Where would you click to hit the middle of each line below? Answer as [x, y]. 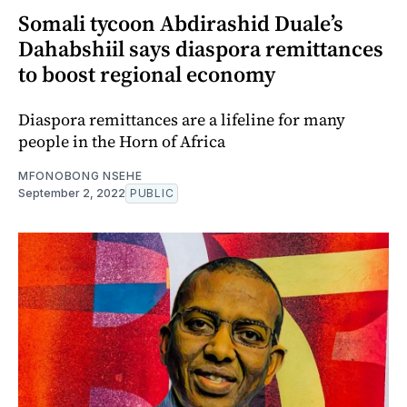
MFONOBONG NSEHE [80, 175]
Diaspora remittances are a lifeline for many [182, 119]
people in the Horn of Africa [122, 141]
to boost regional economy [147, 74]
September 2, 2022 [72, 193]
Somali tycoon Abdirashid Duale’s [181, 23]
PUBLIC [152, 193]
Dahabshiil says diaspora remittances [201, 48]
